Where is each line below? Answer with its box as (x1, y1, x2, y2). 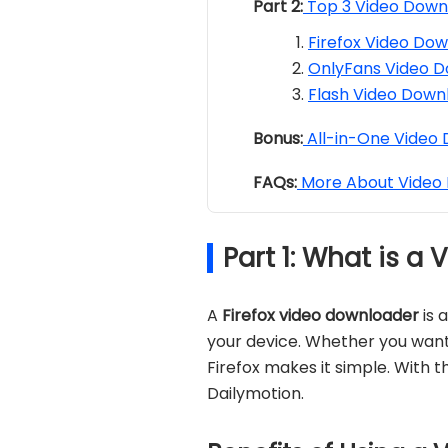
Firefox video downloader (222, 304, 419, 327)
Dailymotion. (207, 382, 304, 405)
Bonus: (253, 127, 303, 150)
